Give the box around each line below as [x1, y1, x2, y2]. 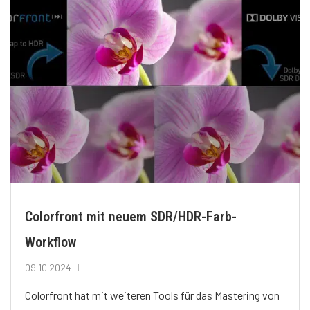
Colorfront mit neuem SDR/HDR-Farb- [25, 208, 237, 225]
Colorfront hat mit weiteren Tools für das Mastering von [25, 288, 280, 302]
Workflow [25, 233, 76, 250]
